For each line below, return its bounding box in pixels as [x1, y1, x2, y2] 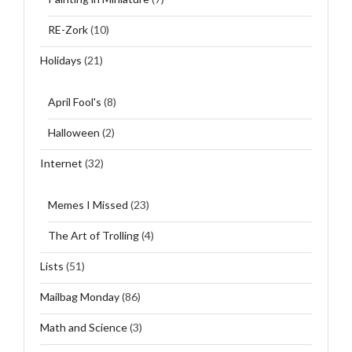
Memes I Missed [48, 197, 128, 211]
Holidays [40, 53, 82, 67]
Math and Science [40, 320, 127, 334]
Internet [40, 156, 82, 170]
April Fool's [48, 94, 101, 108]
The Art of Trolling [48, 228, 139, 242]
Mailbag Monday [40, 289, 119, 303]
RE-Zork [48, 22, 88, 36]
